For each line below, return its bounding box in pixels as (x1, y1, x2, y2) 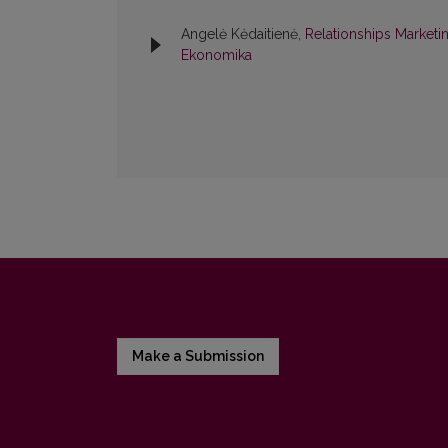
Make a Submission (132, 348, 264, 365)
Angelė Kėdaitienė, (181, 26, 305, 43)
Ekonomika (181, 47, 252, 64)
